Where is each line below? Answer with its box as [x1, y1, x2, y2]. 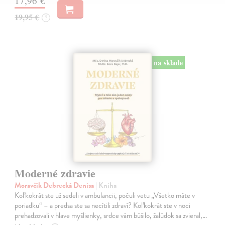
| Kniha [95, 180, 117, 191]
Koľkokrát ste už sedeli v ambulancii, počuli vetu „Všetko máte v [15, 190, 195, 201]
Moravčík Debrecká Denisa [15, 180, 96, 191]
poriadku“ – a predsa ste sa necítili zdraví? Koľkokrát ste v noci [15, 200, 191, 211]
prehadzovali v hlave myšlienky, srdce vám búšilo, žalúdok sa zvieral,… [15, 210, 207, 221]
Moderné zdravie [15, 165, 96, 182]
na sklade [153, 57, 183, 68]
